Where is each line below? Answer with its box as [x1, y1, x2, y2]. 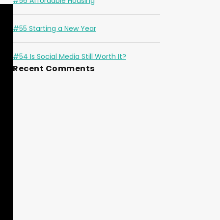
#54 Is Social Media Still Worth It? [13, 52, 126, 62]
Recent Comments [13, 63, 95, 75]
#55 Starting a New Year [13, 24, 96, 34]
